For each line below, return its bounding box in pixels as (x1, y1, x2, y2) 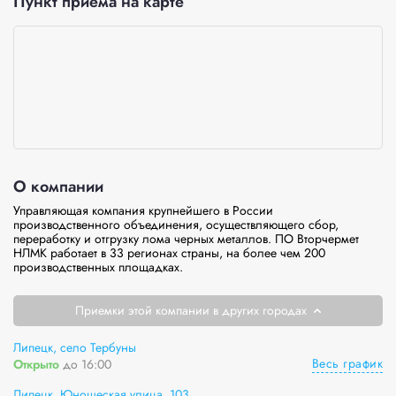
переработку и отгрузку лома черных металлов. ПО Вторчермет (13, 230, 359, 247)
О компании (13, 175, 103, 198)
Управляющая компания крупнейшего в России (13, 202, 273, 219)
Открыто (13, 354, 59, 373)
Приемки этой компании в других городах (75, 301, 307, 319)
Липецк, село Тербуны (13, 339, 136, 356)
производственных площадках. (13, 258, 183, 276)
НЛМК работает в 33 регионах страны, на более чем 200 (13, 244, 325, 262)
